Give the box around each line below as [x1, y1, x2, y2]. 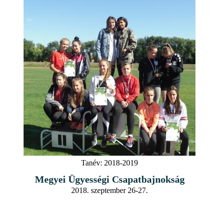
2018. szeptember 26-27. [71, 186, 148, 194]
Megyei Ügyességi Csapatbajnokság [34, 173, 185, 185]
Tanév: [81, 158, 102, 167]
